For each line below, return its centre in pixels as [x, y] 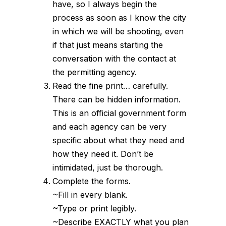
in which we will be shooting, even [118, 31]
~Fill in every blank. [90, 194]
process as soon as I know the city [119, 17]
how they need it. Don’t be [103, 154]
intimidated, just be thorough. [108, 167]
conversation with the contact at [114, 58]
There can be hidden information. [117, 99]
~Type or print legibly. [94, 208]
